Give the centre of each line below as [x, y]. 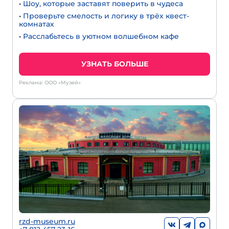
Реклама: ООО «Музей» [50, 83]
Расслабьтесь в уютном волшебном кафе [101, 37]
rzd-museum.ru [47, 221]
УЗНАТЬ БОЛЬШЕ [114, 64]
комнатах [37, 24]
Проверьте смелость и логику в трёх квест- [106, 16]
